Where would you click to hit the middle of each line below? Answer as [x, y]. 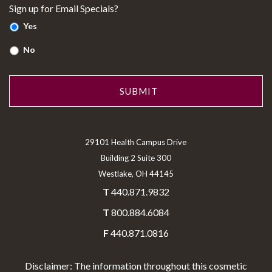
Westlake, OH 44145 [136, 174]
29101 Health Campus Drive [136, 142]
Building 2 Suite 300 [136, 158]
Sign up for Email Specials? [64, 8]
